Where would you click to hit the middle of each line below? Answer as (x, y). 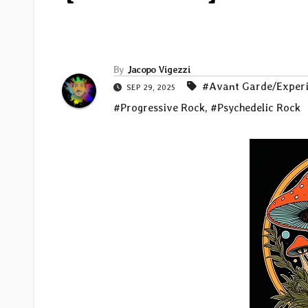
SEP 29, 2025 (151, 88)
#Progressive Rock (159, 108)
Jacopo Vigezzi (158, 70)
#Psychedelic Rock (255, 108)
